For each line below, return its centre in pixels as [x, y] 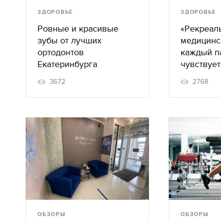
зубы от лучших [70, 41]
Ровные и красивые [78, 29]
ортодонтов [61, 53]
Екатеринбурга [67, 65]
